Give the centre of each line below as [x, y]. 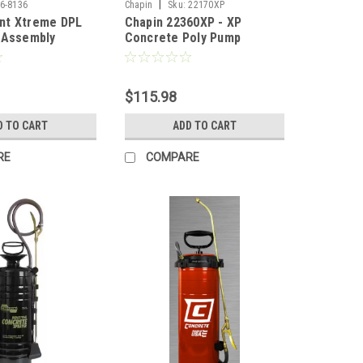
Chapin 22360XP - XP [183, 22]
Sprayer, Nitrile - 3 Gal [188, 53]
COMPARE [172, 157]
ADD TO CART [204, 125]
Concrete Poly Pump [183, 37]
